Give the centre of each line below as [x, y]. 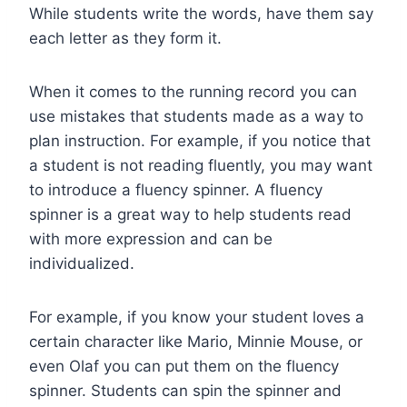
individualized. [82, 263]
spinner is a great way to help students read [190, 214]
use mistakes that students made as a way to [196, 116]
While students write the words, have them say [201, 13]
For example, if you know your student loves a [197, 317]
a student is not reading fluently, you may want [201, 165]
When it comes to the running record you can [193, 91]
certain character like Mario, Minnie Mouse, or [196, 341]
